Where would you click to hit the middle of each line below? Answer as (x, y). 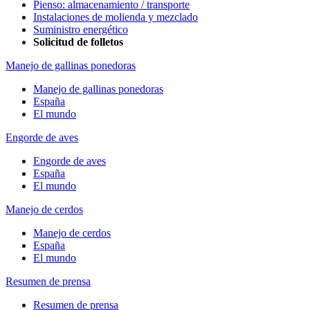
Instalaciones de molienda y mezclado (116, 17)
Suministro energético (81, 29)
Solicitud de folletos (78, 42)
